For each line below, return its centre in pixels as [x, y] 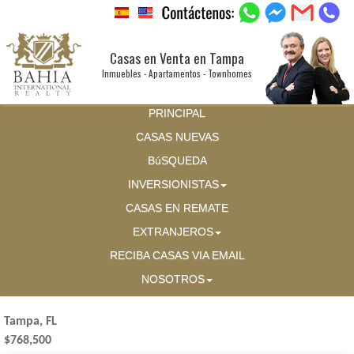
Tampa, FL [30, 322]
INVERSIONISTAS [173, 185]
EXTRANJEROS [173, 232]
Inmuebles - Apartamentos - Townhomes [177, 73]
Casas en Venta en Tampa [177, 58]
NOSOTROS [173, 280]
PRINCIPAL [177, 114]
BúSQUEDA [177, 161]
